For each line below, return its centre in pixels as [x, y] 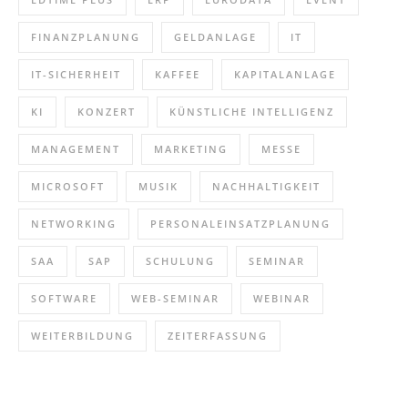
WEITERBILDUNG [82, 336]
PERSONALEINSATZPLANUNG [240, 224]
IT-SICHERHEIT [76, 74]
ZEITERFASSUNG [218, 336]
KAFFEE [178, 74]
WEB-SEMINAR [175, 298]
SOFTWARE [64, 298]
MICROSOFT [68, 186]
